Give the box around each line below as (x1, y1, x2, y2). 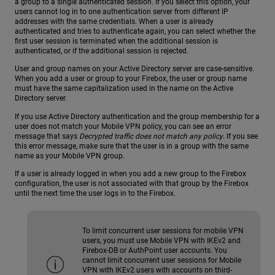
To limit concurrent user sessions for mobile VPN (82, 227, 244, 236)
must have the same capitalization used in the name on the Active (15, 84, 233, 93)
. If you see (223, 131, 258, 141)
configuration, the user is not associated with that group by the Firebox (15, 179, 249, 188)
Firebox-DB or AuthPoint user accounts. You (82, 246, 227, 255)
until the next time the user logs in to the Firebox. (15, 189, 176, 198)
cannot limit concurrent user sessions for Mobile (82, 256, 241, 265)
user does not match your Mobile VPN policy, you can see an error (15, 122, 231, 131)
